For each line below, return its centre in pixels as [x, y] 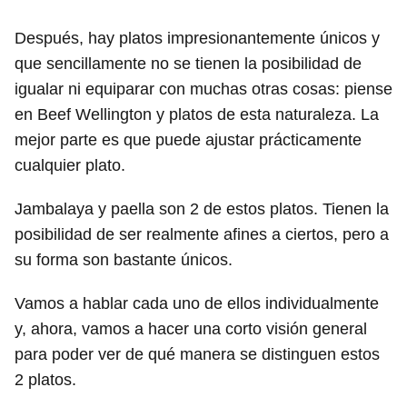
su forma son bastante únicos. [124, 259]
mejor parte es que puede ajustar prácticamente [188, 139]
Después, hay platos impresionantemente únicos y [197, 38]
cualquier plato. [70, 165]
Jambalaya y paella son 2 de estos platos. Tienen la [202, 208]
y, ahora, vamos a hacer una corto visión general [191, 328]
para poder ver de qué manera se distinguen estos [197, 354]
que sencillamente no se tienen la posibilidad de [188, 63]
